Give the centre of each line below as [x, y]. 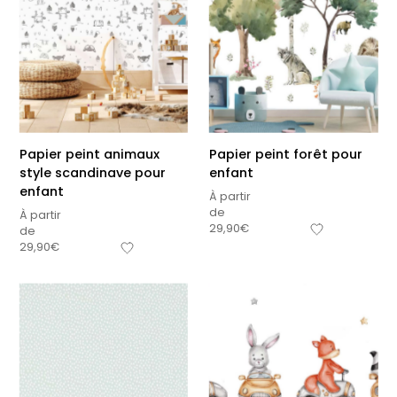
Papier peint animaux [89, 154]
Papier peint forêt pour [286, 154]
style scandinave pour [92, 172]
